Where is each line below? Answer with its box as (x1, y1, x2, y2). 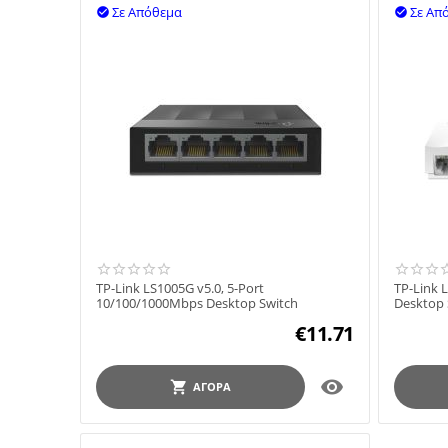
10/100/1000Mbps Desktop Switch (96, 294, 298, 313)
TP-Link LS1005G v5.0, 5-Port (96, 279, 264, 298)
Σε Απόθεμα (112, 3, 182, 22)
